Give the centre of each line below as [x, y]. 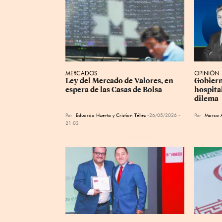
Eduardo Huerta [93, 115]
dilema [206, 99]
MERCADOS [81, 73]
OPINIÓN [207, 73]
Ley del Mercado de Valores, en [120, 81]
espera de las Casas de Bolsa [114, 90]
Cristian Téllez [131, 115]
